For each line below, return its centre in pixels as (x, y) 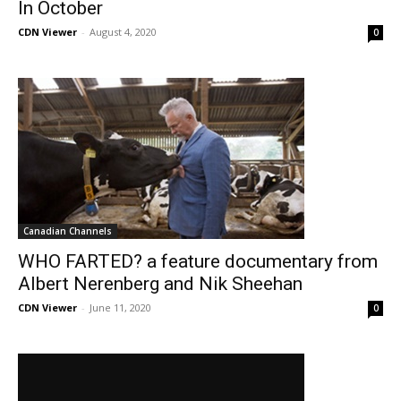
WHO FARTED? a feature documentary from (198, 261)
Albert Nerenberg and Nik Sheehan (160, 284)
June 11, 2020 (120, 307)
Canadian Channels (68, 231)
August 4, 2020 (123, 32)
